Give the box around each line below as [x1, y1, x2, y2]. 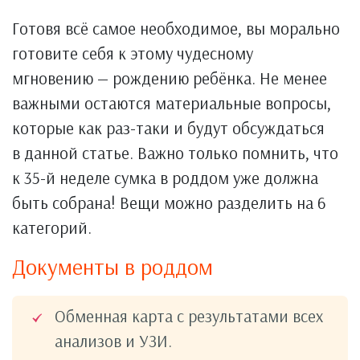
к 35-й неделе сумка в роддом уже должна [12, 166, 318, 188]
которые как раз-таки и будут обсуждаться [12, 117, 325, 138]
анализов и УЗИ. [55, 329, 172, 351]
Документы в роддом [12, 252, 213, 280]
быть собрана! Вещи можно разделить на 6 [12, 191, 326, 213]
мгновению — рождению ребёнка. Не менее [12, 67, 327, 88]
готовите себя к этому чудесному [12, 42, 253, 63]
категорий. [12, 216, 92, 238]
